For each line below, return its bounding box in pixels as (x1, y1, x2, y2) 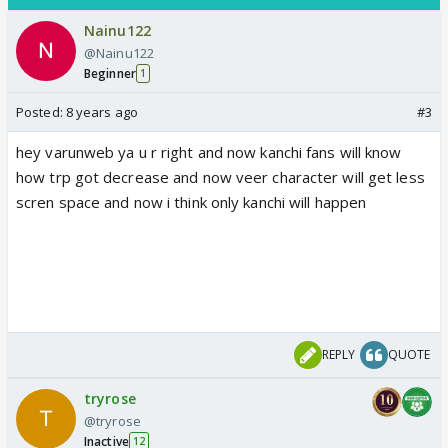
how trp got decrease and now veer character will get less (16, 166, 425, 187)
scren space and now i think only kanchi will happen (16, 191, 367, 212)
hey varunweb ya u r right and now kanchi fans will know (16, 141, 402, 162)
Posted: (16, 102, 66, 121)
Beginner (84, 64, 136, 82)
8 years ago (65, 102, 138, 121)
